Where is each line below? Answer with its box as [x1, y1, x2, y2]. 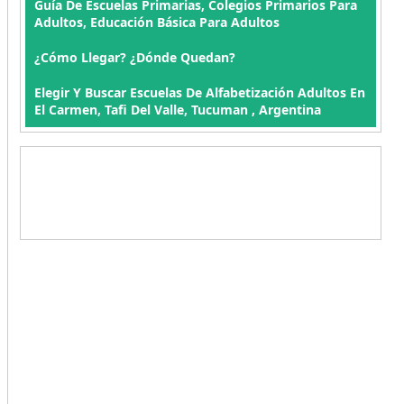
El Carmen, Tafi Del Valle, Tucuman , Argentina [33, 101, 321, 118]
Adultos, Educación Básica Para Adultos [33, 14, 280, 31]
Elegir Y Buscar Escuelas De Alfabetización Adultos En [33, 84, 365, 101]
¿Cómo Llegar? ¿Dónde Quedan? [33, 49, 235, 66]
